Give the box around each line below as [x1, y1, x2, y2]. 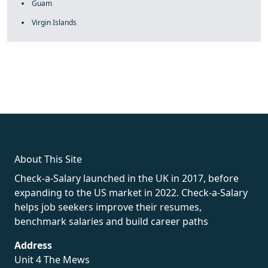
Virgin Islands [32, 17, 77, 28]
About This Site [14, 153, 82, 166]
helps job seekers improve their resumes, [14, 200, 202, 214]
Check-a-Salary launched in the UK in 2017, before [14, 172, 239, 185]
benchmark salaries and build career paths [14, 215, 208, 228]
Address [14, 239, 52, 252]
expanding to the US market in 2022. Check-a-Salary [14, 186, 248, 199]
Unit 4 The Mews [14, 253, 90, 266]
